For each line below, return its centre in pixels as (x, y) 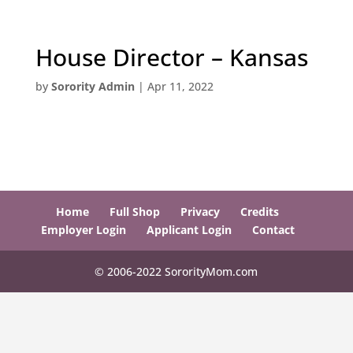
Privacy (201, 212)
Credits (260, 212)
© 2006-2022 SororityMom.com (176, 271)
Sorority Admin (93, 86)
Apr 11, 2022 (180, 86)
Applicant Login (189, 230)
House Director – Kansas (171, 57)
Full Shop (135, 212)
